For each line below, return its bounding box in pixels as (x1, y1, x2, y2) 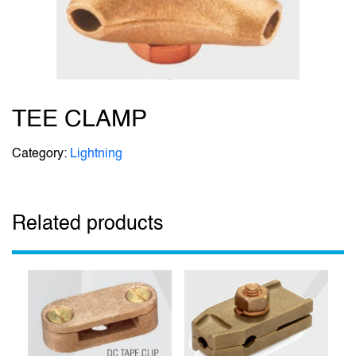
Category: (12, 145, 70, 161)
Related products (12, 210, 164, 234)
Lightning (70, 145, 122, 161)
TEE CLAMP (12, 103, 147, 132)
